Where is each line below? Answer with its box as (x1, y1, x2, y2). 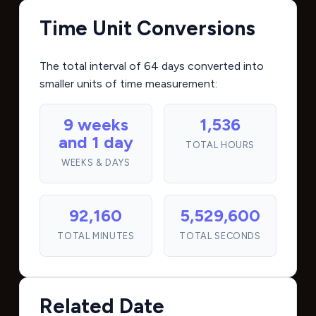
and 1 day (58, 132, 133, 153)
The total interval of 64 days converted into (39, 59, 264, 73)
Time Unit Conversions (39, 16, 255, 41)
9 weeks (63, 114, 128, 135)
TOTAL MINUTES (57, 231, 135, 242)
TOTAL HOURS (186, 140, 255, 151)
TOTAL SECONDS (179, 231, 261, 242)
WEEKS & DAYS (61, 157, 130, 169)
